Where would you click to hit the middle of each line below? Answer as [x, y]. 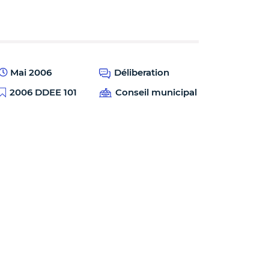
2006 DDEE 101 [44, 92]
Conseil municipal [156, 92]
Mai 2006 [30, 72]
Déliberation [141, 72]
